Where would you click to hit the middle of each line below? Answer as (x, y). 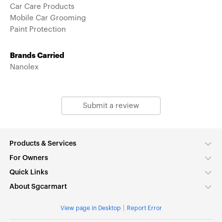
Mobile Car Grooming (48, 18)
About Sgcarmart (38, 187)
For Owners (29, 158)
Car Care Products (42, 6)
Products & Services (43, 143)
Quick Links (29, 172)
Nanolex (24, 67)
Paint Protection (38, 29)
